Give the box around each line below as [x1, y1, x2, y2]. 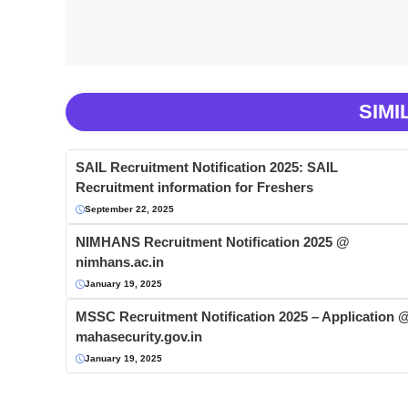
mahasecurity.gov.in [76, 329, 202, 345]
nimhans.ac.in [76, 254, 164, 270]
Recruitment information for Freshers [76, 179, 313, 196]
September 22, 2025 [85, 204, 174, 215]
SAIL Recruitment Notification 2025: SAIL [76, 159, 338, 176]
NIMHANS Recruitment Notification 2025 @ [76, 234, 350, 250]
